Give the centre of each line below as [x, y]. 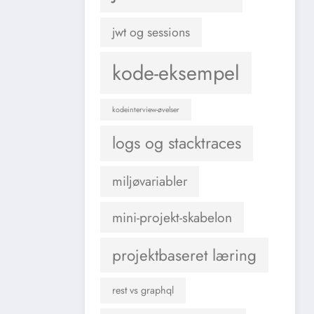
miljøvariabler [150, 181]
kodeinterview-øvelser [146, 109]
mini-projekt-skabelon [172, 217]
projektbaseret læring [184, 255]
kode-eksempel [176, 73]
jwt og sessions [151, 32]
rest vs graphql [143, 290]
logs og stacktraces [177, 143]
